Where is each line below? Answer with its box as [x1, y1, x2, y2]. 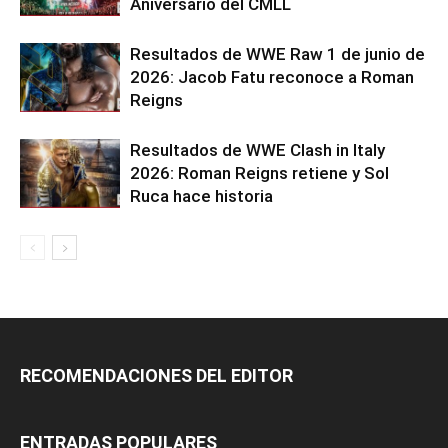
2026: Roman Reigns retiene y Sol [130, 162, 389, 183]
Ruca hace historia [130, 185, 273, 206]
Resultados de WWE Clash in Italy [130, 139, 385, 160]
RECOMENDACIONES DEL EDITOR [20, 364, 293, 386]
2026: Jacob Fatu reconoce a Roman [130, 66, 414, 87]
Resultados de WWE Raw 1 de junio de [130, 43, 425, 64]
